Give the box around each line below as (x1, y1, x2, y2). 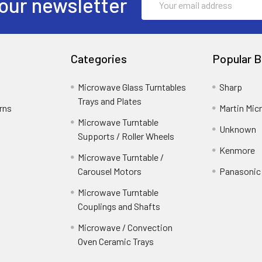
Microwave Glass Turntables (78, 81, 187, 92)
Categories (71, 51, 127, 65)
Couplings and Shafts (78, 200, 161, 212)
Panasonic (219, 165, 261, 177)
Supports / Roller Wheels (78, 130, 175, 142)
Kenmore (219, 144, 255, 156)
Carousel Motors (78, 165, 142, 177)
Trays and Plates (78, 95, 142, 106)
